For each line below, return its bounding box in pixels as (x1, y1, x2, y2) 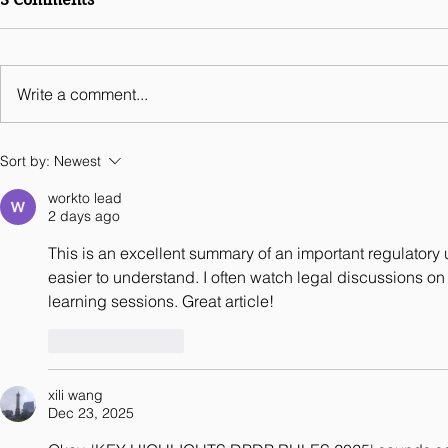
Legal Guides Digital (24, 3, 140, 25)
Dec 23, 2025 (48, 404, 134, 423)
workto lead (48, 189, 122, 208)
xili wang (48, 386, 103, 405)
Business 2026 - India (24, 24, 206, 46)
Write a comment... (17, 84, 148, 105)
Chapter (24, 45, 91, 67)
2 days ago (48, 207, 120, 226)
